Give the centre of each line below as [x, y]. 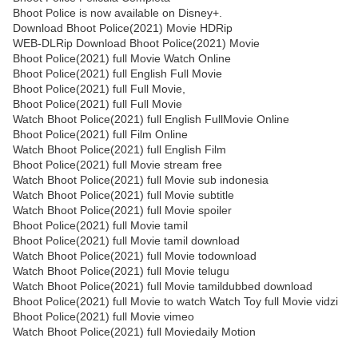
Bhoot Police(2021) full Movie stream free [117, 165]
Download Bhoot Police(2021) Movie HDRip [123, 28]
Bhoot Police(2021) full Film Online [100, 135]
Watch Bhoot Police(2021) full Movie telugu [121, 271]
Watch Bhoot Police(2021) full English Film [119, 150]
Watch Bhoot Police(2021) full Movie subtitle [123, 195]
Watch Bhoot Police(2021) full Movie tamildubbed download [163, 286]
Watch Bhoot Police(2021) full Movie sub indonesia [141, 180]
